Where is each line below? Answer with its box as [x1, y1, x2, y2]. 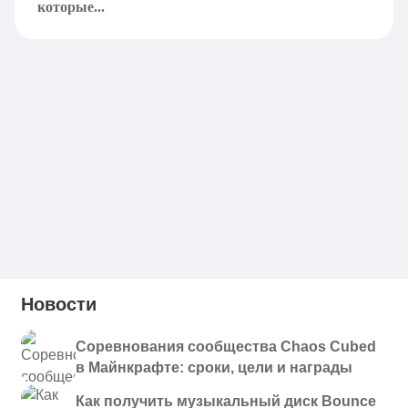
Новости [21, 294, 97, 314]
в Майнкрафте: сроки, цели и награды [76, 360, 352, 375]
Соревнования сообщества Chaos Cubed [76, 339, 376, 354]
